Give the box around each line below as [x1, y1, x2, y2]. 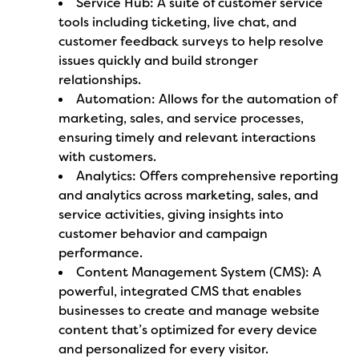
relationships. [58, 71, 142, 88]
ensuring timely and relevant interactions [58, 129, 317, 146]
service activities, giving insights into [58, 206, 284, 223]
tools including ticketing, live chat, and [58, 14, 297, 30]
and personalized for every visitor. [58, 341, 269, 357]
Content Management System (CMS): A [76, 264, 322, 280]
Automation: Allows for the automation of [76, 91, 337, 107]
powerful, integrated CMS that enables [58, 283, 302, 300]
